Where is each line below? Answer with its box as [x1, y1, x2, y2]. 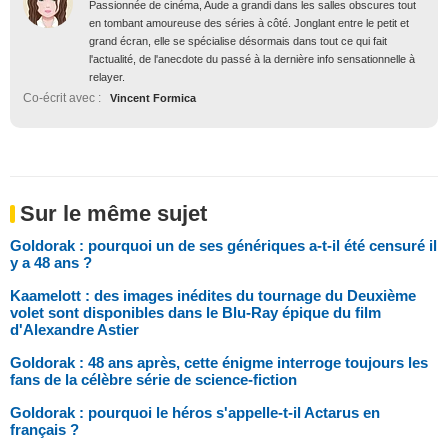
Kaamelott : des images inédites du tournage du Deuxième [10, 286, 416, 304]
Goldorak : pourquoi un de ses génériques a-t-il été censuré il [10, 236, 437, 254]
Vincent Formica [110, 91, 196, 104]
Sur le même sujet [20, 200, 207, 226]
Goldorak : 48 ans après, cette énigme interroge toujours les [10, 353, 428, 371]
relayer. [89, 70, 125, 83]
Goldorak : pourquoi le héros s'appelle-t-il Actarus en [10, 403, 380, 421]
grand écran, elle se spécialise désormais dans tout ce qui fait [89, 34, 387, 47]
